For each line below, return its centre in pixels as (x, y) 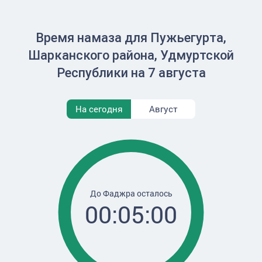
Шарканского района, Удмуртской (131, 55)
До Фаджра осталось (131, 193)
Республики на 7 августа (131, 73)
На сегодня (99, 109)
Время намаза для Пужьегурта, (131, 38)
